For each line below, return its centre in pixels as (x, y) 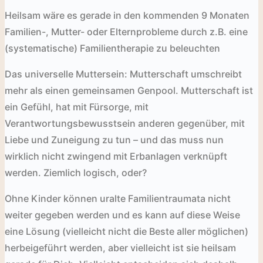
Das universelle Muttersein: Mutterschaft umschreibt (123, 74)
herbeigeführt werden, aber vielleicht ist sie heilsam (120, 247)
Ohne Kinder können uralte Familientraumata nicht (118, 198)
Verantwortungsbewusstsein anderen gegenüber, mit (125, 123)
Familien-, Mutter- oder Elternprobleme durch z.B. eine (126, 31)
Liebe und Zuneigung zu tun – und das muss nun (114, 139)
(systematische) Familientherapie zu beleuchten (112, 48)
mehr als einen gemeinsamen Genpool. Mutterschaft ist (129, 90)
